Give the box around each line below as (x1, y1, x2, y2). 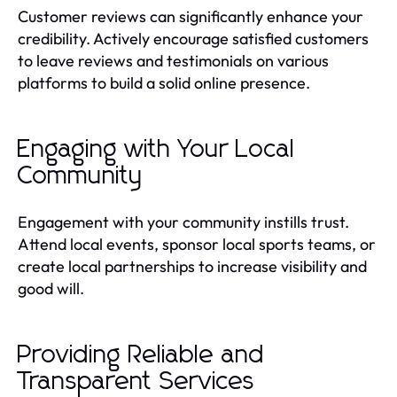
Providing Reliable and (18, 342, 265, 368)
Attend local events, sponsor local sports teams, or (18, 233, 376, 254)
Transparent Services (18, 369, 255, 394)
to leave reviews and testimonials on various (18, 50, 329, 71)
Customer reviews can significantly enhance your (18, 5, 363, 27)
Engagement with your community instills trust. (18, 211, 349, 232)
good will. (18, 277, 84, 299)
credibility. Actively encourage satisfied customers (18, 27, 369, 49)
